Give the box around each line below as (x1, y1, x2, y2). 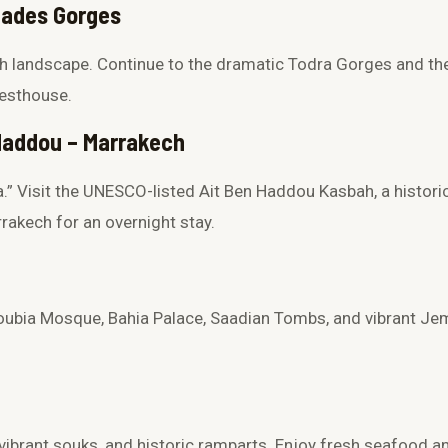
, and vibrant (326, 308, 420, 329)
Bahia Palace (108, 308, 203, 329)
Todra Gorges (288, 54, 392, 75)
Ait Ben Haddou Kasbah (199, 181, 374, 202)
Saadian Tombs (210, 308, 326, 329)
